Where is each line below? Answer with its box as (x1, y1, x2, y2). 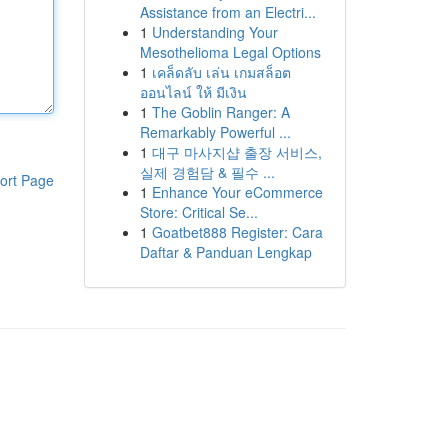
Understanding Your (151, 22, 278, 42)
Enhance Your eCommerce (151, 182, 323, 202)
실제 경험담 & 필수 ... (139, 162, 275, 182)
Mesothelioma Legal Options (139, 42, 321, 62)
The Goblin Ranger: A (151, 102, 290, 122)
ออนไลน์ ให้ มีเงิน (139, 82, 247, 102)
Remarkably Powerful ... (139, 122, 291, 142)
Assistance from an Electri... (139, 2, 316, 22)
